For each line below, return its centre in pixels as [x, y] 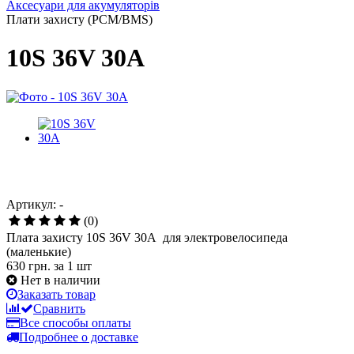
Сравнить [59, 308]
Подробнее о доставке [79, 337]
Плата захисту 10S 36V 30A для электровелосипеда [147, 237]
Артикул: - [35, 204]
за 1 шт [73, 265]
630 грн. [30, 265]
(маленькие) [39, 251]
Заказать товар [56, 294]
